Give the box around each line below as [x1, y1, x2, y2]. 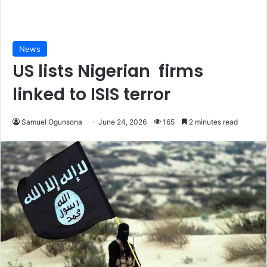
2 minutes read [187, 117, 238, 127]
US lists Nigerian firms [13, 60, 203, 83]
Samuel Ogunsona [21, 117, 82, 127]
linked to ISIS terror [13, 83, 175, 107]
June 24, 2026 [98, 117, 147, 127]
